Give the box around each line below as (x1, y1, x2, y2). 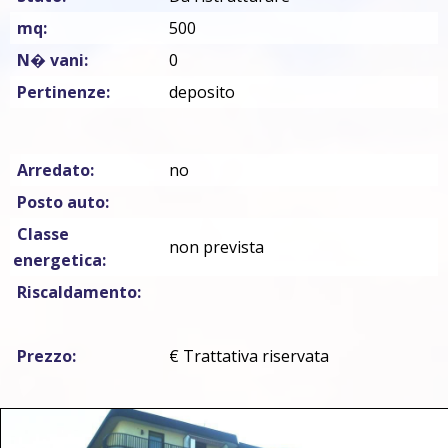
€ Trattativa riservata (169, 344, 329, 367)
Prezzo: (17, 344, 76, 367)
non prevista (169, 235, 264, 258)
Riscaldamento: (17, 280, 141, 303)
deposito (169, 80, 235, 103)
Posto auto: (13, 190, 109, 213)
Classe (17, 222, 69, 245)
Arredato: (13, 158, 94, 181)
